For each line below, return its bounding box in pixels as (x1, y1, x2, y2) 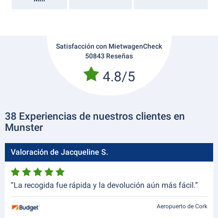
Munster (5, 122, 43, 133)
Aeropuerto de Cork (157, 203, 207, 210)
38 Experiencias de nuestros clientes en (5, 110, 185, 122)
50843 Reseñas (85, 52, 133, 60)
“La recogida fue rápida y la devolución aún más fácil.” (11, 181, 198, 190)
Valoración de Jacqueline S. (11, 147, 108, 157)
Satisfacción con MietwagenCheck (56, 42, 162, 50)
